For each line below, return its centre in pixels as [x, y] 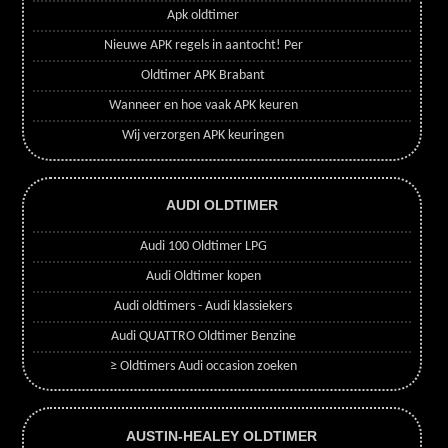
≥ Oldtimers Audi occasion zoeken [203, 366]
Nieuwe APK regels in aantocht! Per [203, 46]
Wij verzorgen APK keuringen [203, 136]
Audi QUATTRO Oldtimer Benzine [203, 336]
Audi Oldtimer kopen [203, 276]
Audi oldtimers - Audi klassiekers [203, 306]
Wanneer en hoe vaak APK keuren [203, 106]
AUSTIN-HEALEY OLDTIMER [222, 435]
